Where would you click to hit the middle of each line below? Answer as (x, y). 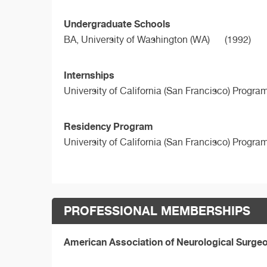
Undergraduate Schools (117, 24)
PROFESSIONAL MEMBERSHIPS (157, 210)
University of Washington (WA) (145, 40)
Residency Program (108, 127)
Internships (89, 75)
